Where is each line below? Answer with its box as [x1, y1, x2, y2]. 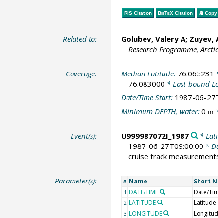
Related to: [63, 34, 97, 44]
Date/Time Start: [121, 92, 175, 102]
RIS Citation [124, 10, 152, 16]
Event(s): [71, 131, 97, 141]
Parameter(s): [55, 175, 97, 185]
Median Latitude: [121, 68, 178, 78]
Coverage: [66, 68, 97, 78]
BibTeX [157, 10, 173, 16]
